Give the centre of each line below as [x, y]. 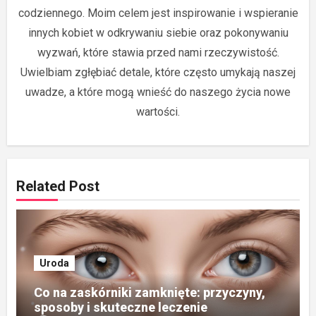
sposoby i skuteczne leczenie [120, 307]
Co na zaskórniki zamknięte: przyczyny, [149, 292]
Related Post [57, 186]
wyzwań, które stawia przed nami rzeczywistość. [158, 53]
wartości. [158, 112]
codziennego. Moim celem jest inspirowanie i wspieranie [158, 13]
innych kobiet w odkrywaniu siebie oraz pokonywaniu [158, 33]
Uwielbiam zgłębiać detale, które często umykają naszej [158, 73]
